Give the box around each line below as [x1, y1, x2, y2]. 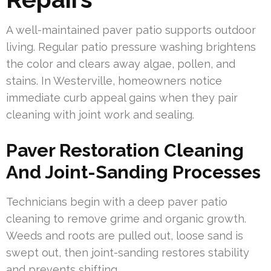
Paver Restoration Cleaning [6, 139, 244, 161]
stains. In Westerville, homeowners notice [6, 74, 222, 87]
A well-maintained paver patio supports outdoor [6, 23, 256, 36]
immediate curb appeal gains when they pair [6, 91, 238, 104]
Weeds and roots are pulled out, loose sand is [6, 229, 243, 242]
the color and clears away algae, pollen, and [6, 57, 235, 70]
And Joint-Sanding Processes [6, 161, 261, 183]
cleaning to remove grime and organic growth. [6, 212, 246, 225]
